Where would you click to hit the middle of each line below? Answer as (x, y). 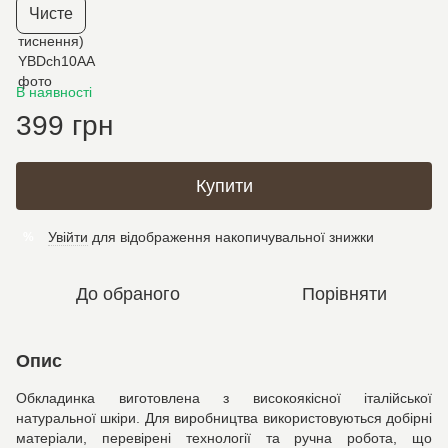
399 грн (64, 125)
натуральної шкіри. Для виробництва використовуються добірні (224, 418)
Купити (224, 186)
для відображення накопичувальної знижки (231, 237)
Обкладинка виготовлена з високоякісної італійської (224, 398)
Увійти (68, 237)
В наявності (54, 92)
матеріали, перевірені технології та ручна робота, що (224, 438)
